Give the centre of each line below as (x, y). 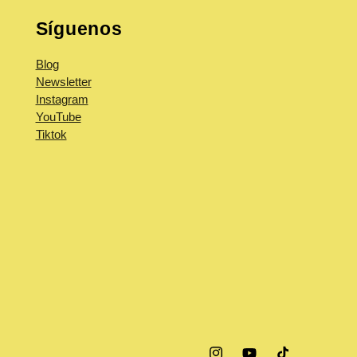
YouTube (58, 117)
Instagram (62, 99)
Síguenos (79, 29)
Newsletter (63, 82)
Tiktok (51, 134)
